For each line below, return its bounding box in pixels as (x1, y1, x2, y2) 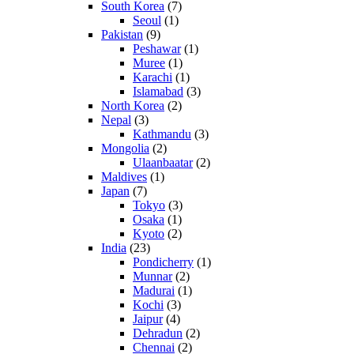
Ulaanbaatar (133, 156, 193, 170)
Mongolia (101, 141, 149, 156)
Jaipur (133, 312, 163, 326)
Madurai (133, 284, 175, 298)
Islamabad (133, 85, 183, 99)
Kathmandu (133, 127, 191, 141)
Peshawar (133, 42, 181, 56)
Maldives (101, 170, 147, 184)
